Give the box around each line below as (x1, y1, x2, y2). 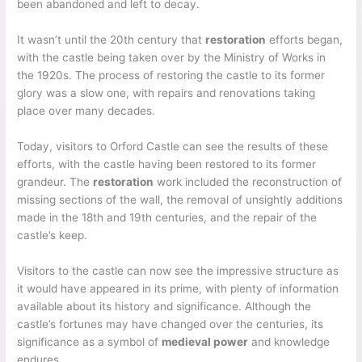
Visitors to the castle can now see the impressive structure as (17, 263, 339, 277)
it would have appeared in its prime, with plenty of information (17, 281, 339, 295)
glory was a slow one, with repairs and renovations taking (17, 86, 316, 99)
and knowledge (248, 335, 330, 348)
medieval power (162, 335, 249, 348)
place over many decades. (17, 103, 156, 117)
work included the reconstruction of (154, 175, 343, 188)
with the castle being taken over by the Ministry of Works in (17, 50, 326, 64)
